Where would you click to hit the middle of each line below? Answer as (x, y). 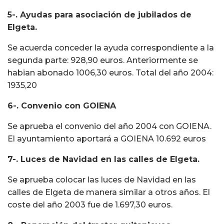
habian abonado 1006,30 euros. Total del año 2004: (110, 73)
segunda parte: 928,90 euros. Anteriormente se (103, 60)
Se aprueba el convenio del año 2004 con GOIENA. (109, 126)
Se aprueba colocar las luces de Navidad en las (102, 180)
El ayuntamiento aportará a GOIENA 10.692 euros (107, 139)
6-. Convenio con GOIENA (62, 106)
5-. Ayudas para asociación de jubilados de (99, 15)
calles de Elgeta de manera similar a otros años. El (109, 192)
